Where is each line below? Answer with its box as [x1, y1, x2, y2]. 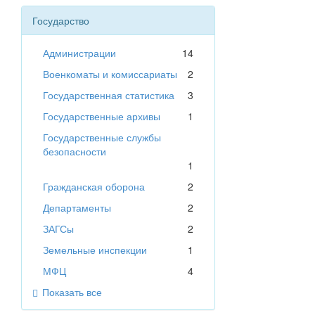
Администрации [43, 46, 116, 60]
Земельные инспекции [43, 243, 147, 257]
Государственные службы [43, 130, 161, 145]
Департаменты [43, 200, 111, 215]
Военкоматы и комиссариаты [43, 67, 177, 82]
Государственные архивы [43, 109, 160, 124]
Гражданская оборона [43, 179, 145, 194]
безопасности [43, 144, 106, 159]
